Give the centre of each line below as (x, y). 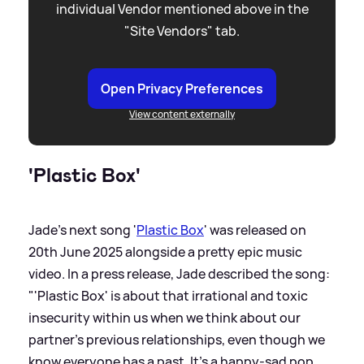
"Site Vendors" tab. (182, 30)
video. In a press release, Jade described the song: (179, 273)
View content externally (182, 114)
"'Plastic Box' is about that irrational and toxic (168, 295)
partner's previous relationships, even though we (177, 339)
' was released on (255, 230)
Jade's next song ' (82, 230)
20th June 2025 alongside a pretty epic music (165, 251)
